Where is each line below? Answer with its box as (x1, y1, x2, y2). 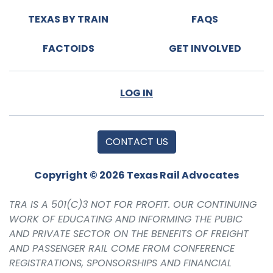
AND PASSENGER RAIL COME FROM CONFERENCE (9, 241, 235, 255)
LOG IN (120, 85, 153, 100)
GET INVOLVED (168, 41, 241, 55)
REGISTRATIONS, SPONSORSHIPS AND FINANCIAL (9, 255, 232, 270)
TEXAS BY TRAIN (28, 12, 108, 26)
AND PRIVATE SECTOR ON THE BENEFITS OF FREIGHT (9, 226, 249, 241)
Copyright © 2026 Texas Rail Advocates (34, 168, 239, 182)
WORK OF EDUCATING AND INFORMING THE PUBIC (9, 211, 243, 226)
